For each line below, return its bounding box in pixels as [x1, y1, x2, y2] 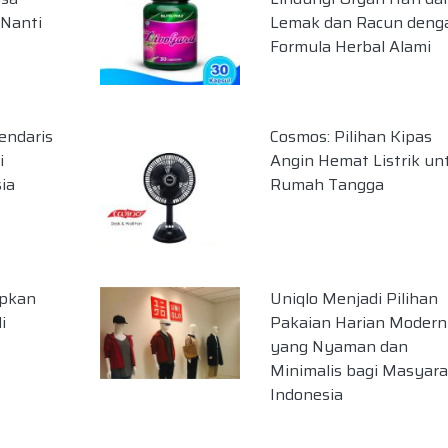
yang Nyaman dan [269, 334, 408, 359]
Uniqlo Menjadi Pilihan [269, 286, 438, 311]
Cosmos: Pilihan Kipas [269, 124, 432, 149]
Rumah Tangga [269, 172, 384, 197]
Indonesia [269, 382, 343, 407]
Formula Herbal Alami [269, 34, 431, 59]
